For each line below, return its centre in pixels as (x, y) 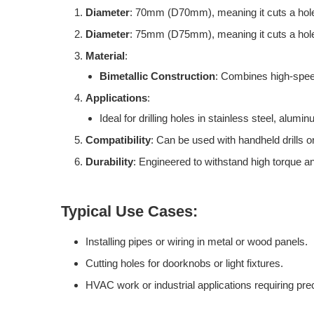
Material (105, 55)
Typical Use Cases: (129, 211)
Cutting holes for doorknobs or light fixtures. (184, 263)
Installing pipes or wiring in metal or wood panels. (197, 241)
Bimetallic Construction (157, 76)
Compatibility (118, 139)
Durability (109, 161)
